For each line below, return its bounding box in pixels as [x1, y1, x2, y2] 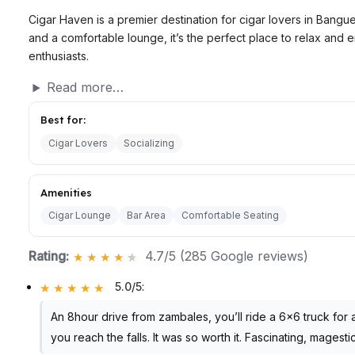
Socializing [124, 136, 174, 149]
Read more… [46, 79, 124, 96]
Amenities [40, 185, 92, 199]
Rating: [29, 248, 69, 265]
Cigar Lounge [48, 209, 111, 222]
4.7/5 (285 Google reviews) [145, 248, 308, 265]
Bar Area [127, 209, 166, 222]
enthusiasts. [29, 49, 89, 63]
